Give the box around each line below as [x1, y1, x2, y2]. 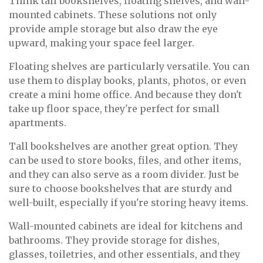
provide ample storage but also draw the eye [9, 23, 218, 35]
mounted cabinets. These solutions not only [9, 9, 217, 21]
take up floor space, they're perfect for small [9, 103, 220, 115]
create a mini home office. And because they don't [9, 89, 242, 101]
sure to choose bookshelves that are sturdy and [9, 183, 232, 195]
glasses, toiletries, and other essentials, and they [9, 248, 240, 261]
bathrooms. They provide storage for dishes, [9, 234, 220, 247]
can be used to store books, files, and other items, [9, 154, 241, 167]
